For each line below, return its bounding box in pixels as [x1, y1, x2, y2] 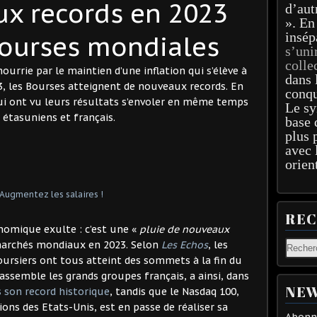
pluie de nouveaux [139, 222, 229, 236]
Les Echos [161, 238, 208, 251]
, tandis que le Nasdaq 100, [110, 284, 239, 298]
